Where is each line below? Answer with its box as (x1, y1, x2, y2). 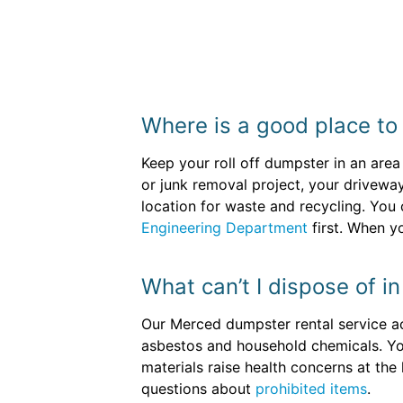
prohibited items (255, 380, 367, 398)
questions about (141, 380, 255, 398)
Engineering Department (141, 219, 308, 237)
